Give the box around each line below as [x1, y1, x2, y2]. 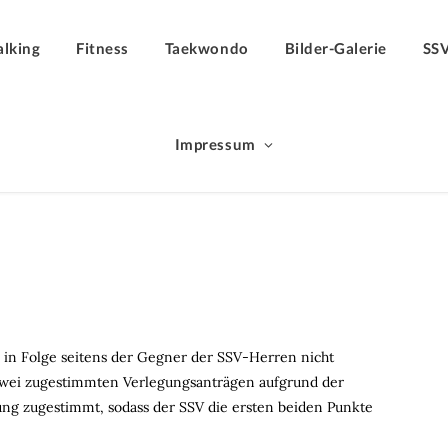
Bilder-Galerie [284, 39, 387, 57]
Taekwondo [164, 39, 249, 57]
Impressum [174, 135, 256, 153]
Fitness [76, 39, 129, 57]
